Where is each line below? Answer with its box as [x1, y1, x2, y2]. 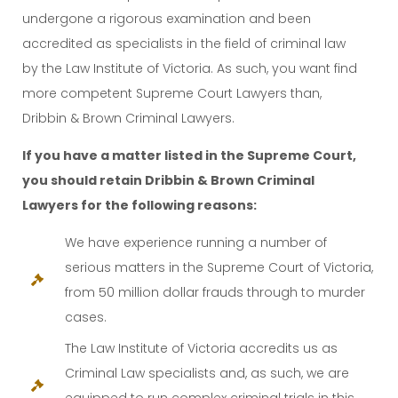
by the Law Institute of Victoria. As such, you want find [22, 59, 357, 77]
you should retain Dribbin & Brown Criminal [22, 171, 314, 189]
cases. [64, 307, 107, 326]
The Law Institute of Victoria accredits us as [64, 338, 338, 357]
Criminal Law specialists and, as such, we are [64, 363, 349, 382]
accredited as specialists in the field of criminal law [22, 34, 346, 52]
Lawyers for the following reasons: [22, 195, 257, 214]
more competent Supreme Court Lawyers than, [22, 84, 322, 102]
